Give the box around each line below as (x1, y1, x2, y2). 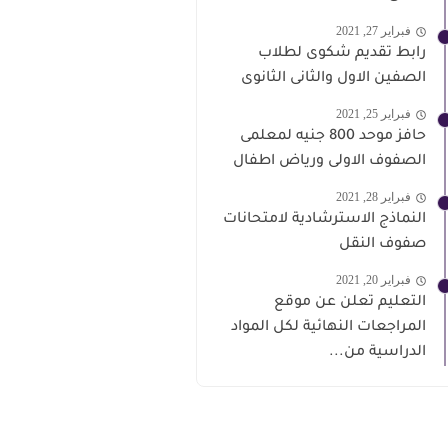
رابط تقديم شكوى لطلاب (258, 45, 426, 62)
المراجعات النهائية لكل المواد (231, 319, 426, 336)
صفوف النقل (339, 236, 426, 253)
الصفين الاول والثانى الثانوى (241, 70, 426, 87)
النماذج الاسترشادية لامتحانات (223, 211, 426, 228)
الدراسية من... (329, 344, 426, 361)
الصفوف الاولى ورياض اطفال (233, 153, 426, 170)
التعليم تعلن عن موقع (274, 294, 426, 311)
